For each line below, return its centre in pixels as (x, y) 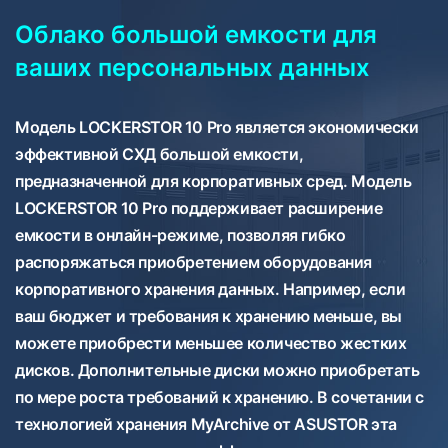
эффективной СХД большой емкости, (159, 153)
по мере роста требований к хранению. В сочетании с (220, 396)
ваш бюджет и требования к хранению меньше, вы (209, 315)
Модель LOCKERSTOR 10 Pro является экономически (217, 126)
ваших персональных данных (192, 67)
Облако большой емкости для (196, 34)
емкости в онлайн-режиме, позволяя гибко (180, 234)
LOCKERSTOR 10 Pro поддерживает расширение (199, 207)
